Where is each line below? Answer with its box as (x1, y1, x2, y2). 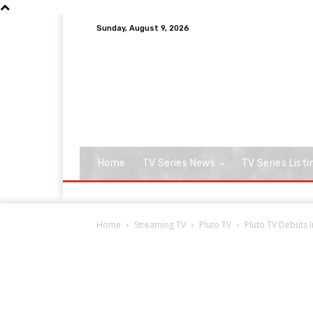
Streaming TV (134, 219, 186, 231)
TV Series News (142, 157, 216, 169)
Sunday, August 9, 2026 (96, 23, 189, 33)
